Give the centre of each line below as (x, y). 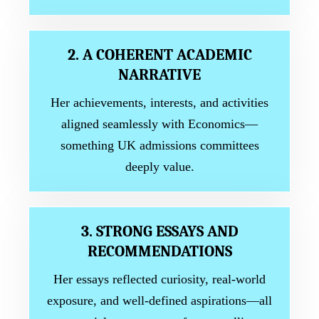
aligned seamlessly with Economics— (159, 124)
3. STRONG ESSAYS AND (159, 231)
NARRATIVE (159, 74)
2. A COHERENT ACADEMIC (159, 54)
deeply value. (159, 166)
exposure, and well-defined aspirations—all (159, 300)
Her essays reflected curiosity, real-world (159, 279)
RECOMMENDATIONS (159, 251)
